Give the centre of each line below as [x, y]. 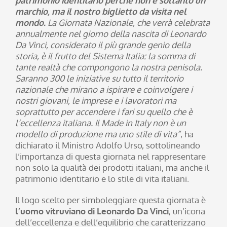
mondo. [30, 23]
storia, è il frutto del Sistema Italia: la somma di [105, 56]
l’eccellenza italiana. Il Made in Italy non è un [101, 123]
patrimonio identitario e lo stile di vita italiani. [102, 179]
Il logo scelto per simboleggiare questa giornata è [110, 200]
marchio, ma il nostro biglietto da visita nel [101, 12]
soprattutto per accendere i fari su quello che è [104, 112]
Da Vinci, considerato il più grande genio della [103, 45]
